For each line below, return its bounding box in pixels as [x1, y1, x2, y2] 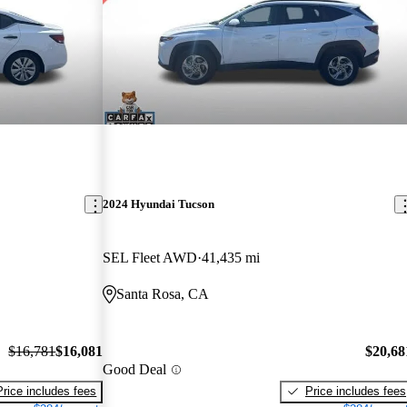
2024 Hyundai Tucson [103, 197, 215, 212]
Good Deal [103, 362, 167, 378]
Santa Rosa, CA [116, 286, 210, 303]
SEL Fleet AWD [103, 250, 198, 266]
